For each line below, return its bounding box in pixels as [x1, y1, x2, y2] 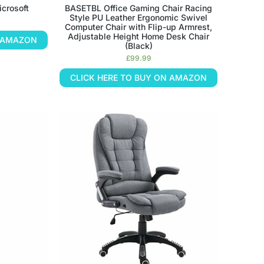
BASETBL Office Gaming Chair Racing [65, 2, 213, 13]
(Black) [124, 40, 153, 51]
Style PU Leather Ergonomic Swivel [70, 12, 208, 22]
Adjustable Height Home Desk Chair [68, 31, 210, 41]
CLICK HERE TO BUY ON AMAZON [70, 72, 207, 82]
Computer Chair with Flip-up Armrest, [65, 21, 213, 32]
